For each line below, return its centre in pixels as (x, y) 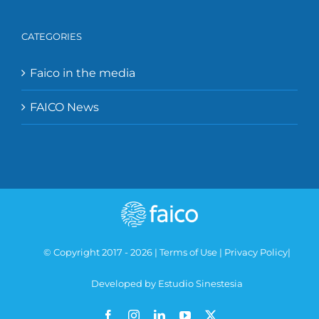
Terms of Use (188, 252)
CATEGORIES (52, 37)
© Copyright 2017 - (87, 252)
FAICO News (64, 108)
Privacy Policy (256, 252)
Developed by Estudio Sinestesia (167, 284)
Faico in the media (83, 73)
